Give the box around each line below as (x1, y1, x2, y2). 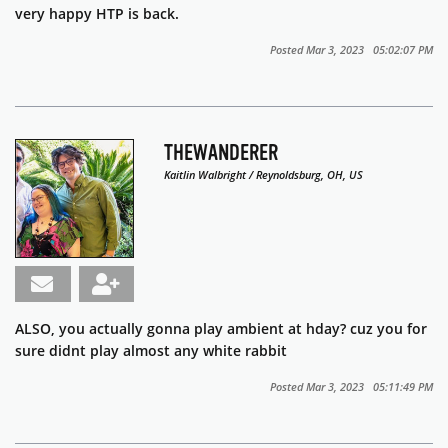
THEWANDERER (164, 140, 279, 166)
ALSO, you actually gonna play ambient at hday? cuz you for (15, 319, 427, 339)
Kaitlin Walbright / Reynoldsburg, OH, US (164, 167, 364, 183)
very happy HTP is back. (15, 4, 183, 24)
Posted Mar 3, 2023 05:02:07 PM (270, 42, 433, 58)
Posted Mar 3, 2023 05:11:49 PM (270, 379, 433, 395)
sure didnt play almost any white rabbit (15, 341, 287, 361)
